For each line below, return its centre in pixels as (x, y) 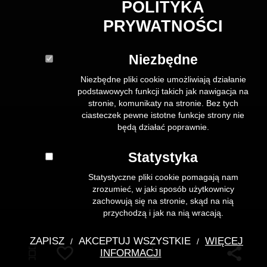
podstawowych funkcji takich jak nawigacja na (163, 91)
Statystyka (163, 157)
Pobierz (161, 252)
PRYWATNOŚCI (163, 26)
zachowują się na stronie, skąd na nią (163, 201)
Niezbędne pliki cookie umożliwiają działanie (163, 79)
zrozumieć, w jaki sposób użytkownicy (163, 189)
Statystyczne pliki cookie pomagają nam (163, 177)
